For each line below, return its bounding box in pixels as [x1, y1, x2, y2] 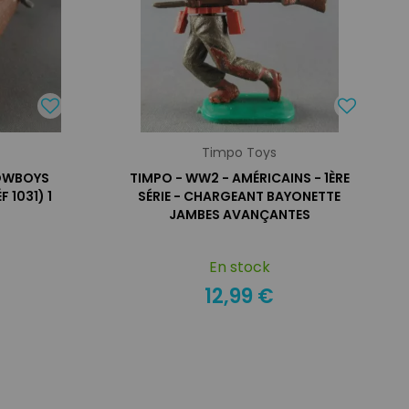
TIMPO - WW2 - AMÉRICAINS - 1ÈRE [129, 169, 350, 187]
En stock [208, 257, 270, 278]
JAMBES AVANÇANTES [168, 205, 310, 224]
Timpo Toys [202, 143, 278, 162]
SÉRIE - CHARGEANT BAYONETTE [138, 187, 341, 205]
